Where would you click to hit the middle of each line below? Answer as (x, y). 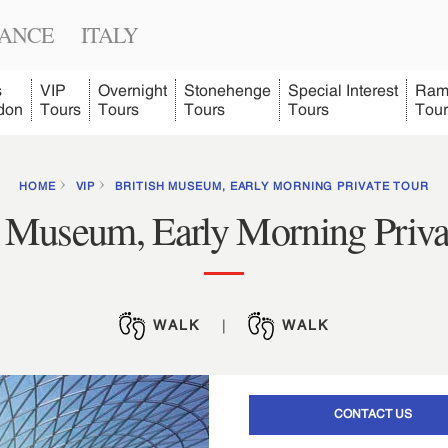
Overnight (132, 90)
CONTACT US (372, 414)
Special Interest (343, 90)
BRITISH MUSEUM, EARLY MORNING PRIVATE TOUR (272, 186)
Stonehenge (227, 90)
